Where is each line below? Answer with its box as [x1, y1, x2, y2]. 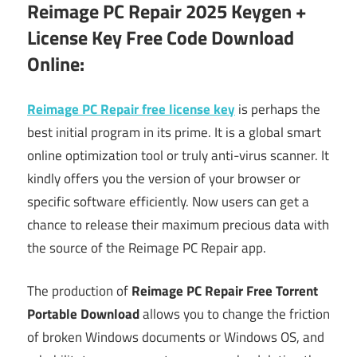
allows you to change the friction [139, 304, 330, 325]
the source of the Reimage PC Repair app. [27, 237, 266, 258]
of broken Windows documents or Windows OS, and [27, 327, 324, 348]
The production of [27, 280, 131, 302]
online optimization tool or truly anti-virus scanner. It [27, 144, 329, 166]
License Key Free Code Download [27, 23, 294, 53]
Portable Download [27, 304, 139, 325]
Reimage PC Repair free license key [27, 98, 235, 120]
